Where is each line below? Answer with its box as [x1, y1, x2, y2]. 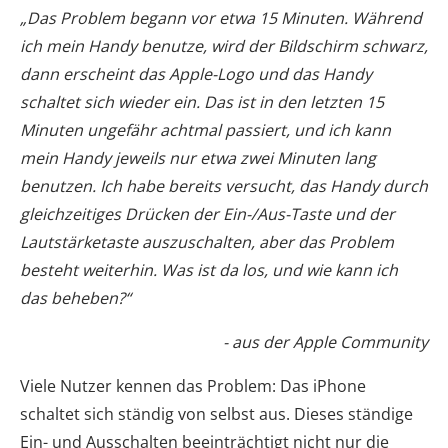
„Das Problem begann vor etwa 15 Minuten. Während [20, 7, 422, 29]
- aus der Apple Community [223, 331, 428, 353]
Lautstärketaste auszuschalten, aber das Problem [20, 231, 394, 253]
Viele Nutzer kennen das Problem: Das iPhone [20, 375, 366, 397]
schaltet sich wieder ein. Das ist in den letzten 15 [20, 91, 384, 113]
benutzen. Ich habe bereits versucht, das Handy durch [20, 175, 428, 197]
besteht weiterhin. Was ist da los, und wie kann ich [20, 259, 398, 281]
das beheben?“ [20, 287, 131, 309]
